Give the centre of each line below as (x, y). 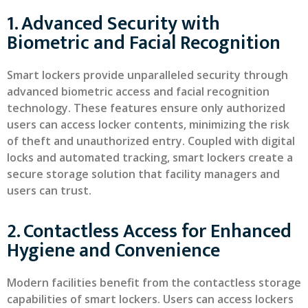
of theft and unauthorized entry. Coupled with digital (151, 141)
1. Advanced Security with (113, 23)
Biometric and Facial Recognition (144, 43)
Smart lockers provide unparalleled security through (147, 75)
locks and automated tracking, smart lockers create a (150, 157)
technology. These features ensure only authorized (146, 108)
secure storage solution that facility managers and (143, 174)
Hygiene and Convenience (113, 250)
